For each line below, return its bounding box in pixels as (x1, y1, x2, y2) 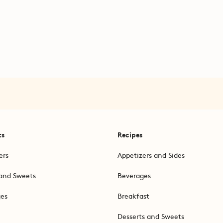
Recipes (117, 129, 142, 139)
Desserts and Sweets (117, 211, 184, 221)
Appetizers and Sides (117, 149, 185, 160)
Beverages (117, 170, 151, 180)
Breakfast (117, 190, 149, 201)
